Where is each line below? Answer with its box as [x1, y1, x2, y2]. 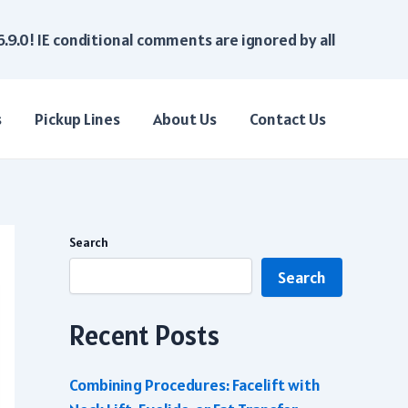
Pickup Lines [35, 107, 120, 129]
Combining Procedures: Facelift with [69, 374, 321, 396]
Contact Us [250, 107, 326, 129]
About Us [153, 107, 217, 129]
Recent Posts [69, 316, 219, 353]
